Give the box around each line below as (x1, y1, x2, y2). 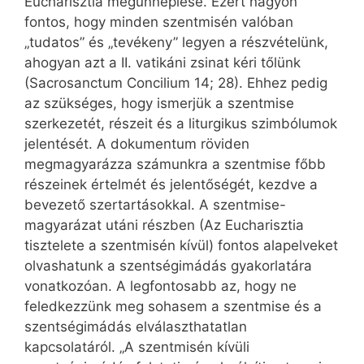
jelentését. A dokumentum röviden (24, 136, 249, 153)
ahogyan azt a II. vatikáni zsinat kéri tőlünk (24, 54, 301, 71)
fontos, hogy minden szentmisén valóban (24, 14, 293, 31)
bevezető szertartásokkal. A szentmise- (24, 197, 286, 214)
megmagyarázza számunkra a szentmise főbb (24, 156, 326, 173)
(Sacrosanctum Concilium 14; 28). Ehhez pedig (24, 75, 327, 92)
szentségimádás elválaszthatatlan (24, 318, 247, 336)
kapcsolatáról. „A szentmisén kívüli (24, 339, 249, 356)
